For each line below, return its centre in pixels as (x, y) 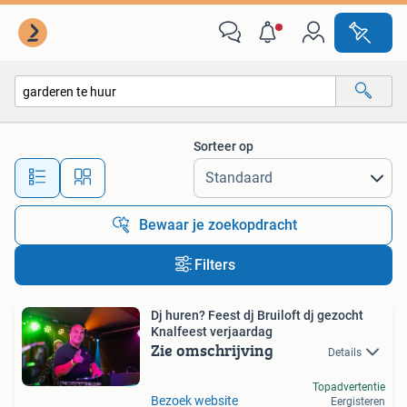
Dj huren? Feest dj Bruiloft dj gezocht (257, 315)
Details (345, 352)
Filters (214, 265)
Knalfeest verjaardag (212, 332)
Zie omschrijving (212, 350)
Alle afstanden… (191, 169)
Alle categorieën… (82, 130)
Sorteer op (223, 146)
